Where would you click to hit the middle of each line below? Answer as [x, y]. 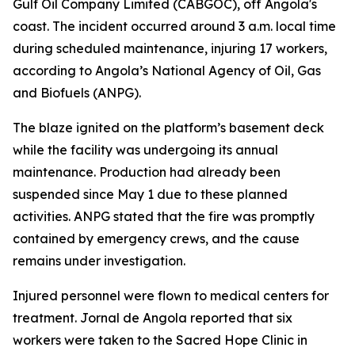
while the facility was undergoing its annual [145, 150]
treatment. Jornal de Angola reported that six [153, 318]
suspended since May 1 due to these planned [150, 194]
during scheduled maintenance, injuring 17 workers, [170, 48]
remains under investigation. [99, 261]
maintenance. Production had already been [147, 172]
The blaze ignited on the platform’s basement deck [168, 128]
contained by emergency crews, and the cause [156, 239]
